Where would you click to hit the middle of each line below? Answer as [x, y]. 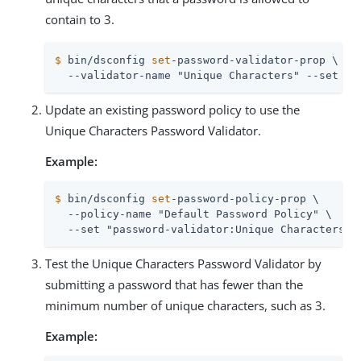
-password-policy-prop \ [245, 198]
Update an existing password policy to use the [172, 109]
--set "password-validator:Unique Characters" [203, 229]
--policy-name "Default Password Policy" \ [193, 214]
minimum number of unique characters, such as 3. [185, 305]
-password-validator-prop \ [255, 60]
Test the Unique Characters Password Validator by [183, 263]
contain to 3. [80, 19]
